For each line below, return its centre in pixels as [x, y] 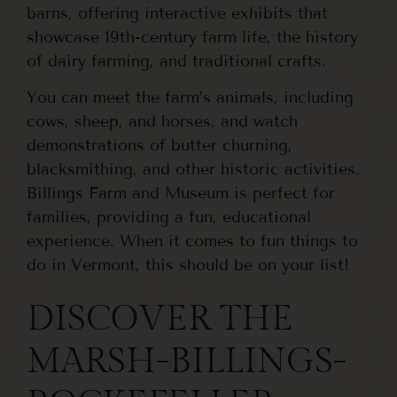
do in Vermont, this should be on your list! [188, 265]
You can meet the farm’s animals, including [190, 98]
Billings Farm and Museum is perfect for [181, 194]
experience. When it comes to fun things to [192, 241]
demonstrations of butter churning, [160, 146]
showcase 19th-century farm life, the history [192, 37]
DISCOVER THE [160, 318]
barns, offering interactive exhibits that [177, 13]
